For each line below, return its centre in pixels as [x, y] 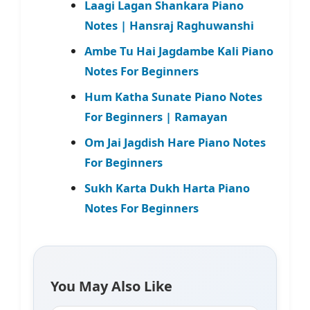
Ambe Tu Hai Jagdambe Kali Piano [179, 51]
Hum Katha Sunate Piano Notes [173, 97]
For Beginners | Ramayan [156, 117]
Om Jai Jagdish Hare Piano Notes [175, 143]
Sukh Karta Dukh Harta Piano [167, 188]
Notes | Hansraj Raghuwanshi [169, 26]
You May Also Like [111, 286]
